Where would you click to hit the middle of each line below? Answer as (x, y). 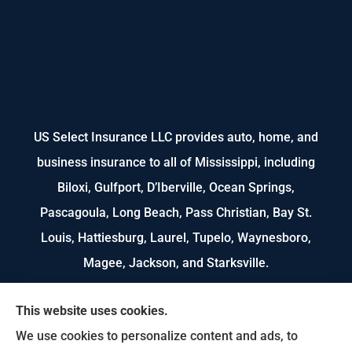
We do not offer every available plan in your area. (176, 303)
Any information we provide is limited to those (176, 328)
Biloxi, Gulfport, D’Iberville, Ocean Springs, (176, 187)
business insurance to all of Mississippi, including (176, 162)
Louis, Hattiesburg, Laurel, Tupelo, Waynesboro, (176, 237)
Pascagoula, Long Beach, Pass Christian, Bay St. (176, 212)
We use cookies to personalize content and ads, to (157, 336)
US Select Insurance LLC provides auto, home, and (176, 137)
